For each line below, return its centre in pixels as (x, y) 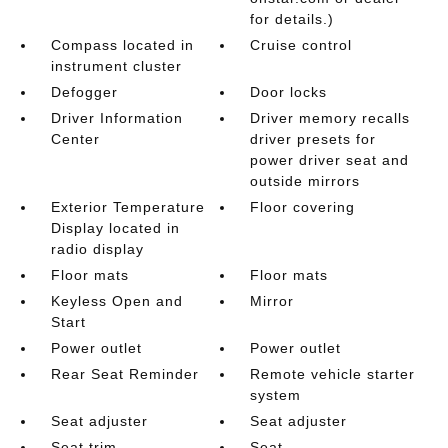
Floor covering (303, 206)
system (276, 394)
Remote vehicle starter (333, 373)
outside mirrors (305, 180)
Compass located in (122, 44)
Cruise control (301, 44)
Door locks (289, 91)
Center (75, 138)
